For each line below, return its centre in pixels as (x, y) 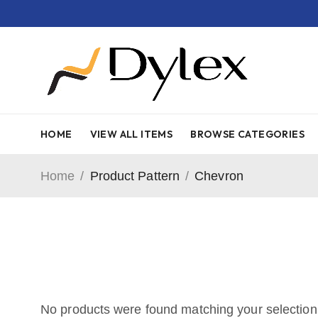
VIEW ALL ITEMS (131, 134)
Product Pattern (135, 176)
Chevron (219, 176)
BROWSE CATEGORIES (248, 134)
